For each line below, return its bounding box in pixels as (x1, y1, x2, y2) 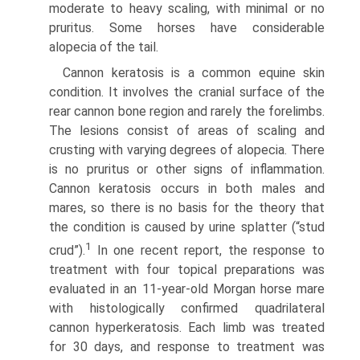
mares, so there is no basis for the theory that (49, 200, 325, 216)
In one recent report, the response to (91, 243, 325, 259)
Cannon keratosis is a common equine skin (63, 65, 325, 81)
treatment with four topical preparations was (49, 262, 325, 278)
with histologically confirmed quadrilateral (49, 301, 325, 317)
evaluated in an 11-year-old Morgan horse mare (49, 281, 325, 297)
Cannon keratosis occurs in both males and (49, 181, 325, 197)
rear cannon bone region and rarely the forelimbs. (49, 104, 325, 120)
